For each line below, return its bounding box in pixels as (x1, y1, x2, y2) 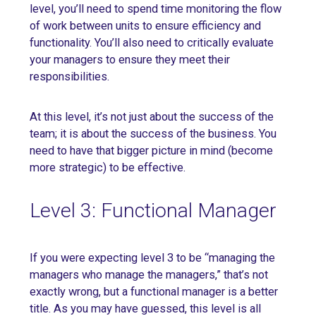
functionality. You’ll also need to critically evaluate (30, 35, 274, 49)
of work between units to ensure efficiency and (30, 18, 261, 32)
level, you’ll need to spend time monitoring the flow (30, 1, 281, 16)
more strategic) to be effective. (30, 160, 186, 174)
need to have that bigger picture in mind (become (30, 143, 273, 157)
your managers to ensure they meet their (30, 52, 230, 66)
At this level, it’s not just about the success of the (30, 109, 274, 123)
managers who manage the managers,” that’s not (30, 268, 268, 282)
